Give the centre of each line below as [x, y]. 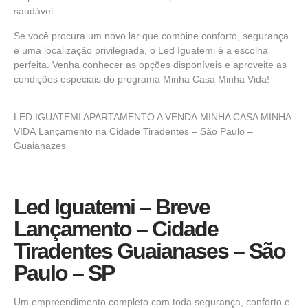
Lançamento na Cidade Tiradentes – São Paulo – [144, 132]
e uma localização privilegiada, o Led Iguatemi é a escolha [141, 50]
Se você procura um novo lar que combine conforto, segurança [151, 35]
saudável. [35, 11]
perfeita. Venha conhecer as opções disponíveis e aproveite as [150, 64]
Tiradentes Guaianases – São [150, 251]
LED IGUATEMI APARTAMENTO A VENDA [107, 117]
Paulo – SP [64, 273]
